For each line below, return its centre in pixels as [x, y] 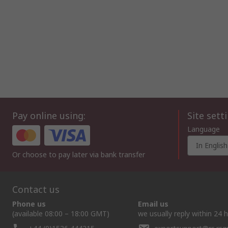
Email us [153, 204]
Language [204, 129]
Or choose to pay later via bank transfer [79, 154]
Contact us [36, 189]
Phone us [29, 204]
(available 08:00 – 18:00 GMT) [61, 213]
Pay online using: [49, 116]
